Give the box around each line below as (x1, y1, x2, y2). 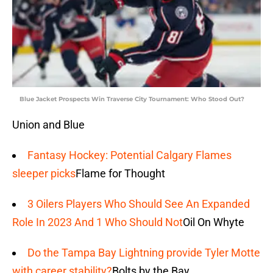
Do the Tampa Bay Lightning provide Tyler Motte (27, 246, 260, 260)
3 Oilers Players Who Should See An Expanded (27, 197, 250, 211)
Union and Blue (12, 118, 85, 132)
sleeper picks (12, 167, 76, 180)
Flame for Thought (76, 167, 165, 180)
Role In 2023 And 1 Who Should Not (12, 216, 183, 229)
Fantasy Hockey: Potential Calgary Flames (27, 149, 232, 162)
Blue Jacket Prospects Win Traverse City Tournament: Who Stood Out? (19, 95, 244, 104)
